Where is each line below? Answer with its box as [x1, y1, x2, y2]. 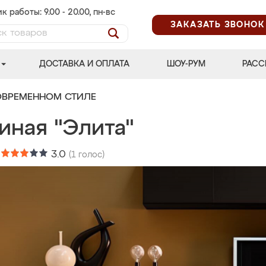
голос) [76, 151, 104, 159]
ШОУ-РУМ [166, 60, 205, 68]
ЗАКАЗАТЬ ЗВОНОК [170, 20, 265, 29]
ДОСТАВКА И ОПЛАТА [39, 60, 130, 68]
